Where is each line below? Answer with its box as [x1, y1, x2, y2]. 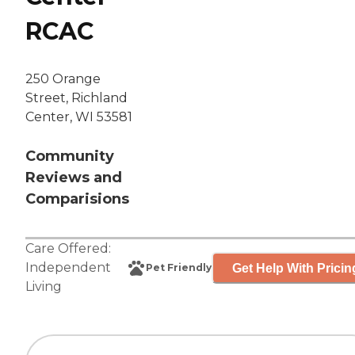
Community [25, 147, 114, 166]
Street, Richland [25, 90, 128, 106]
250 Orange [25, 71, 101, 87]
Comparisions [25, 190, 129, 208]
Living [25, 279, 62, 295]
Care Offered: [25, 241, 111, 257]
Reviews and [25, 169, 122, 187]
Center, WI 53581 [25, 109, 132, 125]
